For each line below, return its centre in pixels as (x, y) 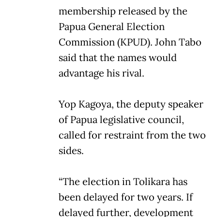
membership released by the (123, 11)
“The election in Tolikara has (123, 181)
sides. (71, 150)
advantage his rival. (101, 73)
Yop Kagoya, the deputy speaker (131, 104)
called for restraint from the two (132, 135)
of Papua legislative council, (121, 119)
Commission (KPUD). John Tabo (130, 42)
